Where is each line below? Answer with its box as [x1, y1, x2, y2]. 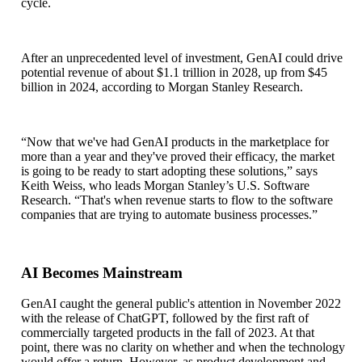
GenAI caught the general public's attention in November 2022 [21, 296, 341, 310]
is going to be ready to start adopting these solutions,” [21, 163, 293, 178]
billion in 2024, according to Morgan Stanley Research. [21, 79, 303, 94]
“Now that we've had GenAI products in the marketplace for [21, 134, 329, 149]
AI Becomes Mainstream [21, 264, 183, 282]
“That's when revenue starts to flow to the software [74, 192, 333, 207]
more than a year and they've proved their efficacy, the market [21, 149, 335, 163]
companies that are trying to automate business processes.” [21, 207, 318, 221]
